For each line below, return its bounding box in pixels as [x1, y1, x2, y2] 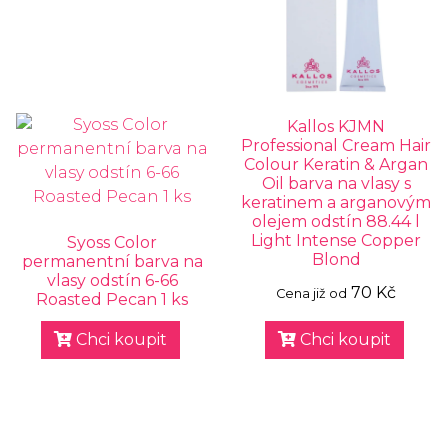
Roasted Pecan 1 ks [36, 290, 188, 309]
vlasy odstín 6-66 [46, 271, 178, 290]
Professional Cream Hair [241, 136, 431, 155]
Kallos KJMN [287, 117, 385, 136]
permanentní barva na [21, 252, 203, 271]
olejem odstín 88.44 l [252, 212, 420, 231]
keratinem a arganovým [241, 193, 431, 212]
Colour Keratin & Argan [244, 155, 428, 174]
